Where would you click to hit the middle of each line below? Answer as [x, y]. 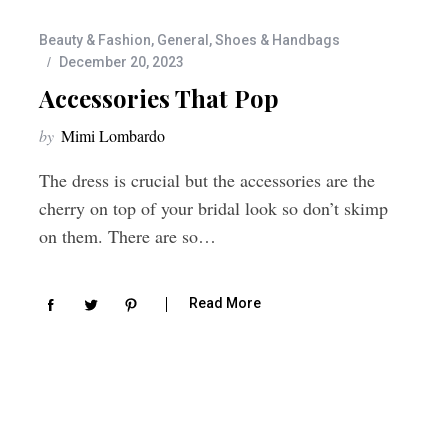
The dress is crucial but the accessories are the [207, 180]
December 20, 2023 [121, 62]
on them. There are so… [127, 236]
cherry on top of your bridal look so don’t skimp [213, 208]
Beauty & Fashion [95, 40]
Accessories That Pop [159, 98]
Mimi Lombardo [113, 136]
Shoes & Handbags [277, 40]
